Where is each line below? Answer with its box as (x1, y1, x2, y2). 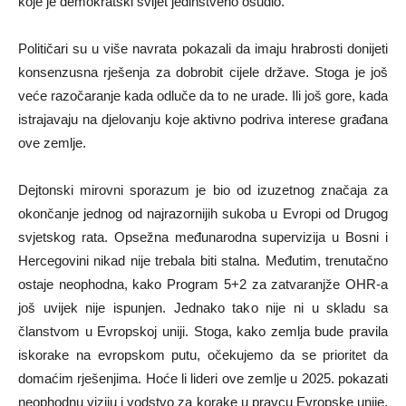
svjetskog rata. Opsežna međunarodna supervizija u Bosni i (18, 228, 388, 245)
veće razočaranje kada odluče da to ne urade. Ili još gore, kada (18, 87, 388, 103)
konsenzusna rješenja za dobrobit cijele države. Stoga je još (18, 63, 388, 80)
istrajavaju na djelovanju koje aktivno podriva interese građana (18, 111, 388, 127)
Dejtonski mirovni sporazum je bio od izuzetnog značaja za (18, 181, 388, 198)
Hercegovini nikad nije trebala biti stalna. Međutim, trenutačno (18, 252, 388, 268)
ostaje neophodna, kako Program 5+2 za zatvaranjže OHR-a (18, 275, 388, 292)
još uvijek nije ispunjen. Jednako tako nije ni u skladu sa (18, 299, 388, 315)
